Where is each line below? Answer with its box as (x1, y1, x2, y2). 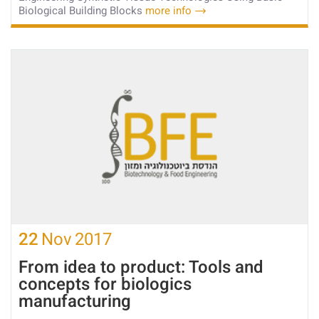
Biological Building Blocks (19, 2, 145, 19)
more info (145, 2, 192, 19)
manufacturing (19, 288, 131, 314)
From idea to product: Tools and (19, 254, 263, 280)
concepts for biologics (19, 271, 192, 297)
